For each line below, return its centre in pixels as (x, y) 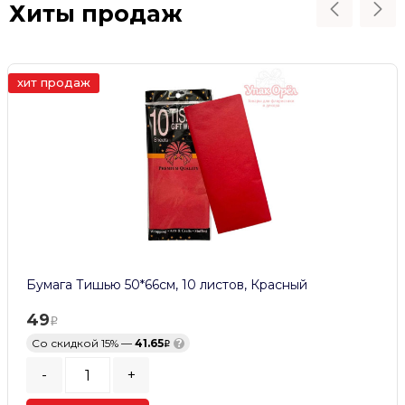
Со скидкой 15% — (83, 344)
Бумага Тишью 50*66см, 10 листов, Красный (167, 285)
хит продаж (54, 83)
